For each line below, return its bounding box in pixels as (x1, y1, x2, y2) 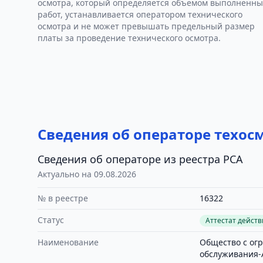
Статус (38, 214, 64, 225)
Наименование (38, 237, 99, 248)
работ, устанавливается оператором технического (38, 9, 242, 20)
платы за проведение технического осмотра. (38, 32, 221, 43)
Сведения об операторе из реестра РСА (38, 152, 243, 166)
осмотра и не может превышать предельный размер (38, 21, 255, 32)
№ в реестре (38, 193, 88, 204)
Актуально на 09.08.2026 (38, 168, 136, 180)
